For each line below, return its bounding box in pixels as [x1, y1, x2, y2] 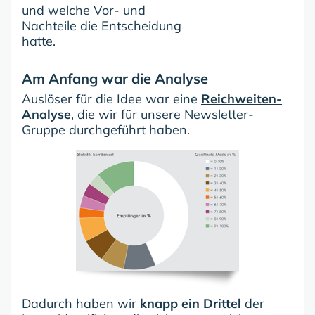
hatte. [22, 32, 56, 49]
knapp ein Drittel [140, 295, 241, 311]
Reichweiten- [201, 90, 282, 107]
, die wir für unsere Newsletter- [71, 105, 254, 122]
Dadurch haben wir [22, 295, 140, 311]
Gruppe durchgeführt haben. [22, 121, 190, 138]
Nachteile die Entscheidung [22, 17, 181, 34]
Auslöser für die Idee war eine [22, 90, 201, 107]
